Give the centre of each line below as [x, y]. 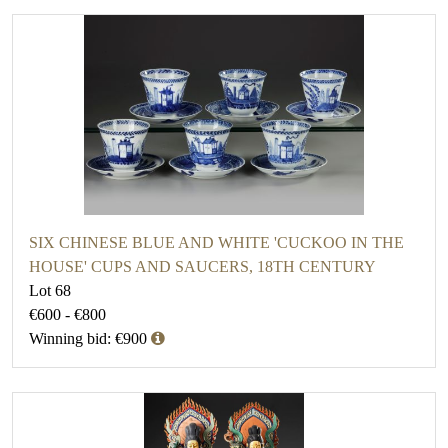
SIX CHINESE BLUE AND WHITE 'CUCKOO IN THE [216, 243]
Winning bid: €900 [88, 339]
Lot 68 [50, 291]
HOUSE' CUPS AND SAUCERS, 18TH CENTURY [202, 267]
